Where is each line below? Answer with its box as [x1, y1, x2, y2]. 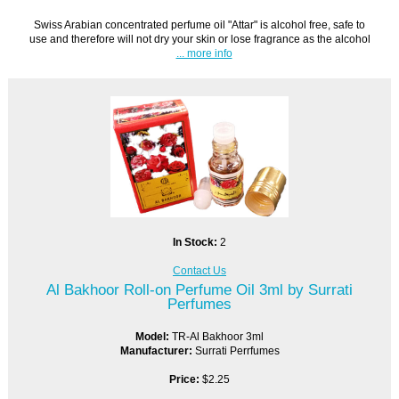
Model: [135, 330, 172, 342]
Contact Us [173, 264, 226, 276]
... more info [175, 46, 232, 59]
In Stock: [173, 235, 220, 248]
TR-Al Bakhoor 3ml [172, 330, 264, 342]
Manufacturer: [119, 344, 192, 356]
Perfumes [167, 294, 232, 313]
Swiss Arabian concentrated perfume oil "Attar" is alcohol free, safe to [34, 18, 365, 30]
